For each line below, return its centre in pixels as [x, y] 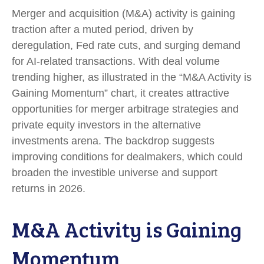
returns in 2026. [49, 189]
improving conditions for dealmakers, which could [127, 157]
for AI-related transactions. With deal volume [116, 61]
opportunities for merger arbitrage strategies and [125, 109]
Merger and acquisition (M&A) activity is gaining [123, 14]
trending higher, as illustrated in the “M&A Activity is [132, 77]
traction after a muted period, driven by [103, 29]
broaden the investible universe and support [115, 173]
